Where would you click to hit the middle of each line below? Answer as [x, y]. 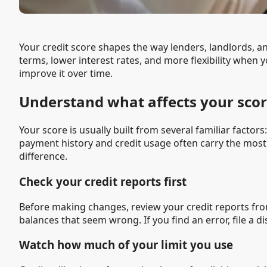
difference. [43, 156]
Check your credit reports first [103, 181]
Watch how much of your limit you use [126, 245]
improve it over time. [66, 74]
